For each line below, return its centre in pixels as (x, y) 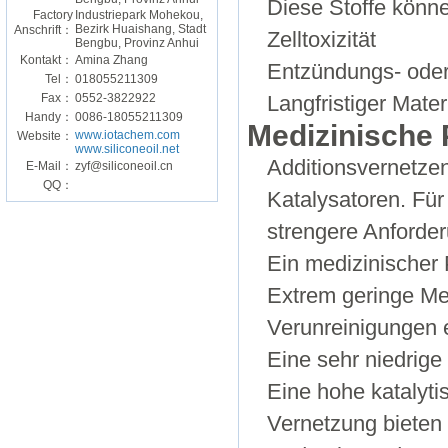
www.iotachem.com (128, 135)
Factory (53, 15)
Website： (45, 136)
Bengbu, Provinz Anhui (137, 43)
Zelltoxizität (322, 40)
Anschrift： (44, 30)
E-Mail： (50, 166)
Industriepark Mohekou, (139, 15)
